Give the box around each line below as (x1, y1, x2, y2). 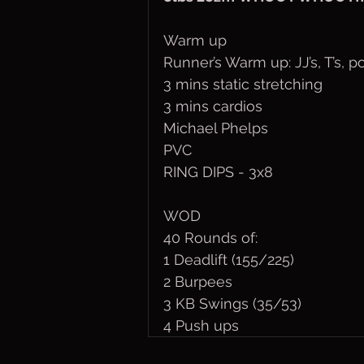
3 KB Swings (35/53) (163, 295, 301, 312)
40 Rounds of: (163, 229, 258, 246)
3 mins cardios (163, 97, 262, 115)
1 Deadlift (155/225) (163, 251, 294, 268)
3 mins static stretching (163, 76, 323, 93)
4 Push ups (163, 317, 243, 334)
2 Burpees (163, 273, 232, 290)
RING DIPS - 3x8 (163, 163, 273, 180)
